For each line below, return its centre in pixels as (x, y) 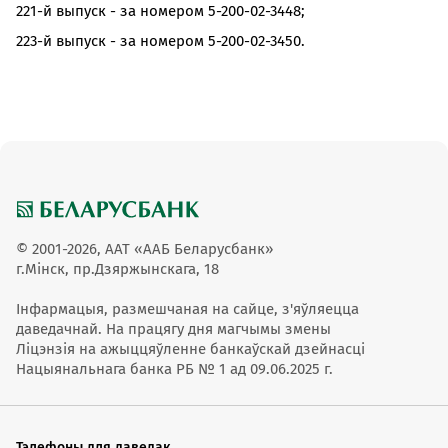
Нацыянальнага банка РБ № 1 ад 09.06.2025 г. (174, 369)
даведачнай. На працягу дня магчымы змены (173, 329)
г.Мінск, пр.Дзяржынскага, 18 (117, 269)
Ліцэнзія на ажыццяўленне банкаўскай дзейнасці (190, 349)
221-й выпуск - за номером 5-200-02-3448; (160, 11)
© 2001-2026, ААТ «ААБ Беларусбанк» (144, 249)
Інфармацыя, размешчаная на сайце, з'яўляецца (187, 309)
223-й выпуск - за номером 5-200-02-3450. (160, 41)
